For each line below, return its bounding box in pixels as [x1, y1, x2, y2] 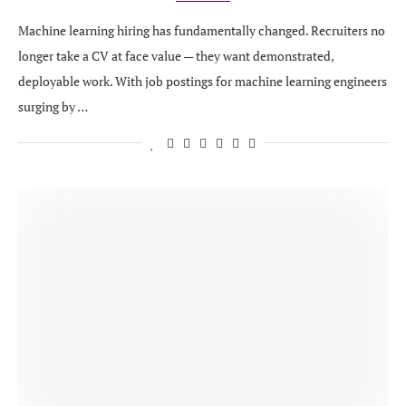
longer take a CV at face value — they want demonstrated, [18, 47, 333, 64]
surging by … [18, 98, 88, 115]
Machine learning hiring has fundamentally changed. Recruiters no [18, 22, 385, 39]
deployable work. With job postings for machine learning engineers [18, 72, 387, 90]
